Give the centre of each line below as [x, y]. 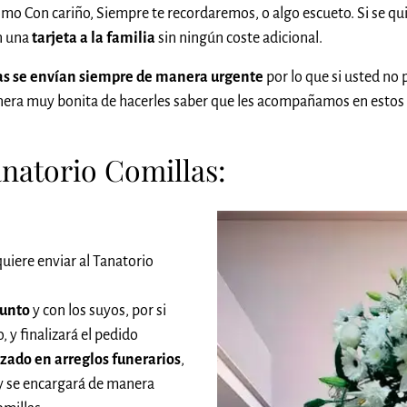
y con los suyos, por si [98, 311]
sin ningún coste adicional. [239, 38]
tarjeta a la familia [94, 38]
